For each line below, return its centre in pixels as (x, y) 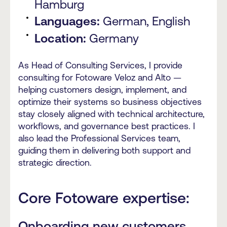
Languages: (67, 22)
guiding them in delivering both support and (104, 151)
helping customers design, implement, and (102, 90)
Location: (62, 39)
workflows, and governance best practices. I (107, 126)
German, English (145, 21)
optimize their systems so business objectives (110, 102)
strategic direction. (55, 163)
